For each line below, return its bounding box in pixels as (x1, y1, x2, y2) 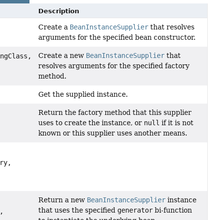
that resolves (148, 23, 195, 31)
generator (117, 206, 153, 215)
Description (38, 7, 80, 15)
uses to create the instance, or (38, 119, 144, 127)
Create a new (38, 52, 86, 60)
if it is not (160, 119, 194, 127)
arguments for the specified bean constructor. (38, 33, 196, 42)
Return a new (38, 196, 87, 204)
